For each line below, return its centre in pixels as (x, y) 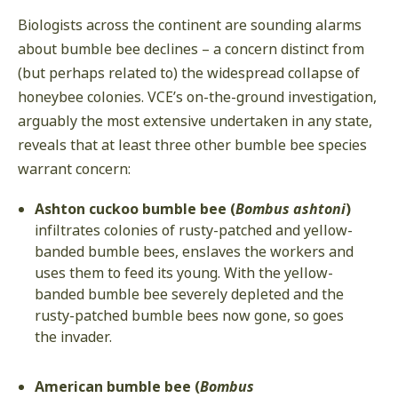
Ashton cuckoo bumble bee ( (135, 209)
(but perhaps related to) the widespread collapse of (189, 73)
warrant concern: (74, 169)
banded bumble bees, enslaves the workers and (195, 252)
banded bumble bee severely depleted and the (190, 295)
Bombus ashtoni (291, 209)
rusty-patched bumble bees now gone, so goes (190, 316)
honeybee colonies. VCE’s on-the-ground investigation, (197, 97)
